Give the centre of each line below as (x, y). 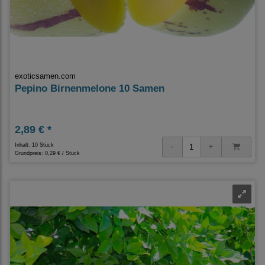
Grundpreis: (30, 153)
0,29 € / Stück (62, 153)
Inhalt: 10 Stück (34, 145)
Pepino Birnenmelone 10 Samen (90, 89)
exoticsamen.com (45, 76)
